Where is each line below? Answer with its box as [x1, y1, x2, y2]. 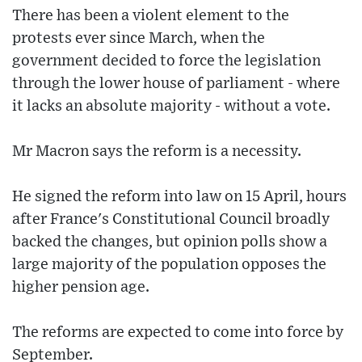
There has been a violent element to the [12, 8, 289, 24]
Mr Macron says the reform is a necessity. [12, 144, 301, 160]
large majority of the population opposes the [12, 257, 326, 273]
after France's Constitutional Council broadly [12, 212, 330, 228]
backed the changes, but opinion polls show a [12, 234, 327, 250]
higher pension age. [12, 280, 149, 296]
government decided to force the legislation [12, 53, 321, 69]
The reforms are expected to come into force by [12, 325, 343, 341]
